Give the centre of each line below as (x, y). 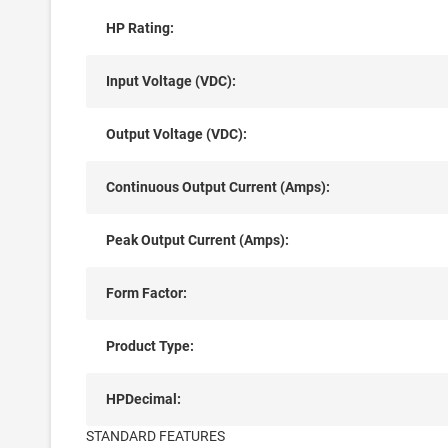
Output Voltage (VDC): (176, 134)
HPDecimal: (143, 399)
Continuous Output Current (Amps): (217, 187)
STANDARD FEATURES (155, 436)
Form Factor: (146, 293)
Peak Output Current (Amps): (197, 240)
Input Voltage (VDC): (170, 81)
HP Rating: (139, 28)
